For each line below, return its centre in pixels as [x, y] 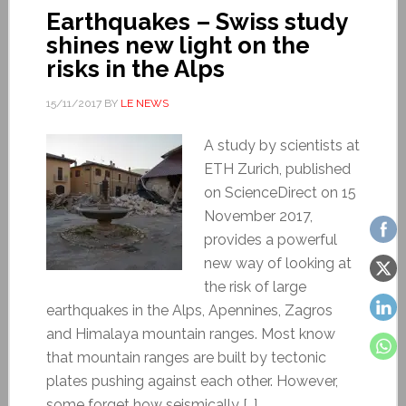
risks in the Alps [135, 68]
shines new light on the [178, 45]
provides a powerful [270, 239]
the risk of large [255, 286]
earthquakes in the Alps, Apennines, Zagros [189, 310]
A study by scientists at [281, 145]
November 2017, [258, 216]
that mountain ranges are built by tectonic [186, 357]
